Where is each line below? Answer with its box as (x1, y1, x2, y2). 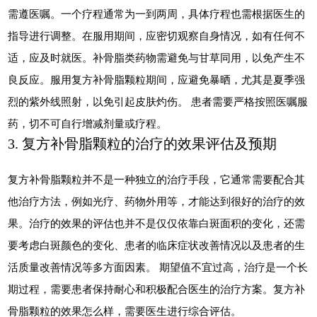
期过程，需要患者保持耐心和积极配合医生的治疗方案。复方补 (8, 282, 306, 295)
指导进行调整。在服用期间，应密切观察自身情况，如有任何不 (8, 29, 306, 42)
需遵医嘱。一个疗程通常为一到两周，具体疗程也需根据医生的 (8, 7, 306, 20)
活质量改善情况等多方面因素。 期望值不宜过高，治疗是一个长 (8, 260, 309, 273)
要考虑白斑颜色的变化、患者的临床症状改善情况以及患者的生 (8, 238, 306, 251)
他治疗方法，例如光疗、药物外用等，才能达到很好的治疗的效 (8, 195, 306, 207)
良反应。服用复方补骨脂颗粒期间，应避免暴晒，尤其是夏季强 (8, 73, 306, 86)
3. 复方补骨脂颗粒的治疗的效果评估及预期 (8, 135, 277, 151)
